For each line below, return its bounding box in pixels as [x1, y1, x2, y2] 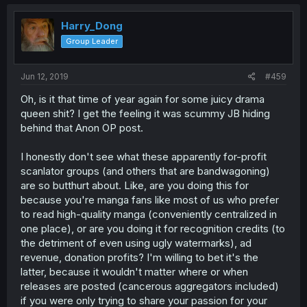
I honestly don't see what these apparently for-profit [21, 149, 267, 163]
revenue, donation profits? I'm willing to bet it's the [21, 250, 258, 264]
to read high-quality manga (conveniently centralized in [21, 207, 277, 221]
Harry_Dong [61, 19, 123, 32]
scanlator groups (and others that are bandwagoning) [21, 164, 270, 177]
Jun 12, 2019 [21, 71, 69, 82]
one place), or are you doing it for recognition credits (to [21, 221, 285, 235]
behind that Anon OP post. [21, 121, 143, 134]
